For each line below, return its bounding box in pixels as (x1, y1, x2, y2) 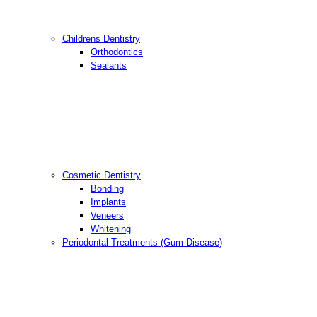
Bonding (91, 183, 124, 195)
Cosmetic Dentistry (62, 170, 141, 181)
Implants (91, 197, 126, 208)
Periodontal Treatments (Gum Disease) (62, 237, 222, 248)
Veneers (91, 210, 124, 221)
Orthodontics (91, 47, 143, 58)
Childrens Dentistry (62, 33, 140, 45)
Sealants (91, 60, 127, 71)
